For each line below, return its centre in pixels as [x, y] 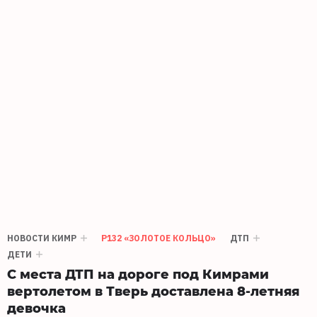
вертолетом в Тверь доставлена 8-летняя [153, 290]
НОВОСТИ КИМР [42, 238]
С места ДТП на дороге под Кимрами [138, 273]
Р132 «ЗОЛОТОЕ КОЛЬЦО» [158, 238]
